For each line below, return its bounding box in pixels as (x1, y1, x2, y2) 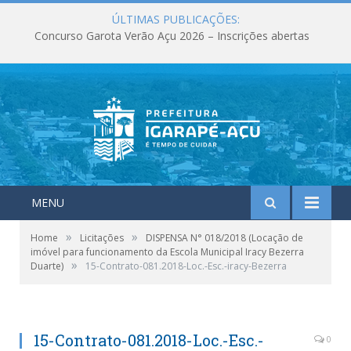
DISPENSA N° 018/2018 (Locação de (146, 231, 303, 244)
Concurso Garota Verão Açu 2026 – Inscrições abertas (34, 28, 309, 44)
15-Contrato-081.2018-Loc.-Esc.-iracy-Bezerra (85, 259, 287, 273)
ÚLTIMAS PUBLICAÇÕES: (111, 12, 240, 27)
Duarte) (31, 259, 63, 273)
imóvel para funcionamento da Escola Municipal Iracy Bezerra (31, 245, 304, 259)
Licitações (80, 231, 124, 244)
